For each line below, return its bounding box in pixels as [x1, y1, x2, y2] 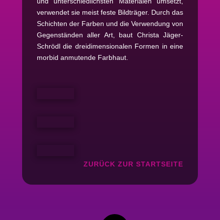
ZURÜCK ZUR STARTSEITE [83, 160, 184, 168]
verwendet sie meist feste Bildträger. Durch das [36, 8, 184, 16]
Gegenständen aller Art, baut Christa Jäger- [36, 30, 184, 39]
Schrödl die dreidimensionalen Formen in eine [36, 42, 184, 50]
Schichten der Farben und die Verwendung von [36, 19, 184, 27]
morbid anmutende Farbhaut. [36, 53, 130, 61]
